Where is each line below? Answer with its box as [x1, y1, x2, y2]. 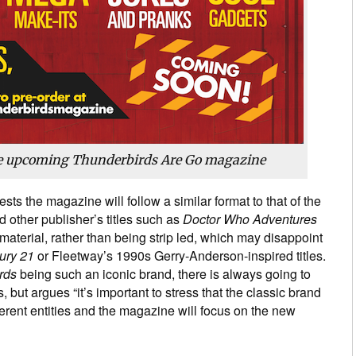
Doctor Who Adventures [183, 210, 317, 229]
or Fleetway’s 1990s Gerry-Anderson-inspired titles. [34, 246, 326, 265]
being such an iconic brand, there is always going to [17, 265, 311, 284]
